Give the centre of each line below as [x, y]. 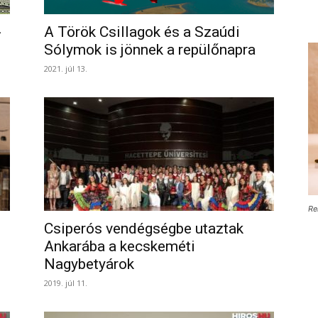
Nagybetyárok [89, 264]
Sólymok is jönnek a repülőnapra [150, 50]
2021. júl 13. [66, 68]
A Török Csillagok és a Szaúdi [142, 32]
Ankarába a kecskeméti [120, 246]
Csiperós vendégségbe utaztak [144, 229]
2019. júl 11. [66, 283]
